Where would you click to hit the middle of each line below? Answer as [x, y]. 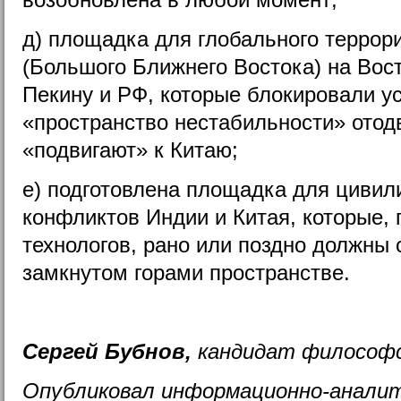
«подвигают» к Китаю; [130, 149]
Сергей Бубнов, [107, 351]
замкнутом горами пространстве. [186, 272]
